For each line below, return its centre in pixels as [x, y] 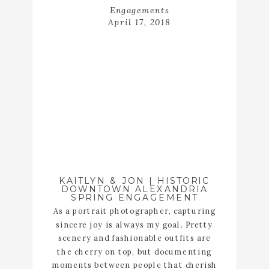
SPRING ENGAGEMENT [134, 198]
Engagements [140, 10]
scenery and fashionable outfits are [134, 238]
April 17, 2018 [139, 22]
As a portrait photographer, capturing [134, 211]
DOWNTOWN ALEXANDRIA [134, 189]
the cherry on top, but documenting [134, 251]
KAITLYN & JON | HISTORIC [134, 181]
